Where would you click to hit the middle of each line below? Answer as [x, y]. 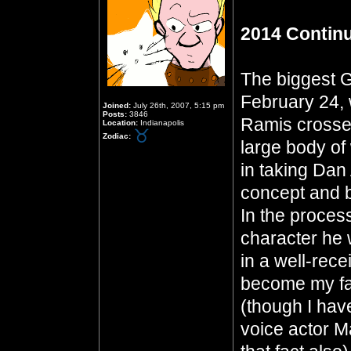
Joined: [117, 105]
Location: [120, 123]
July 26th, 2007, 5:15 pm [177, 105]
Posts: [115, 114]
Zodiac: [117, 136]
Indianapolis [161, 123]
